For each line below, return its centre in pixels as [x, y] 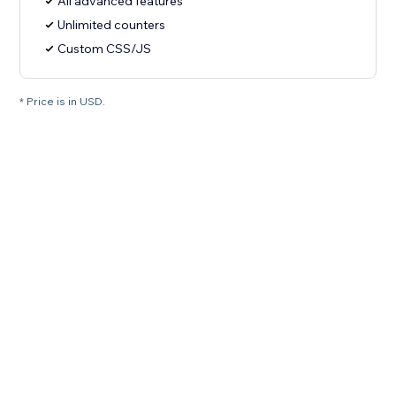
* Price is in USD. [63, 102]
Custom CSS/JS [105, 49]
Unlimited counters [112, 25]
